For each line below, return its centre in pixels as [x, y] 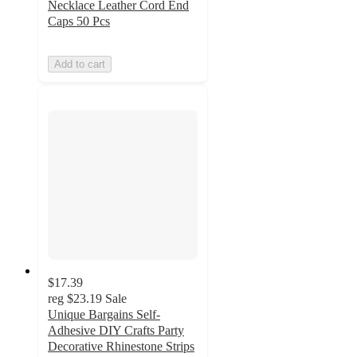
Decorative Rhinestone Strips [121, 346]
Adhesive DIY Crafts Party [116, 330]
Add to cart [80, 65]
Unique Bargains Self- [104, 314]
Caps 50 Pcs [79, 22]
